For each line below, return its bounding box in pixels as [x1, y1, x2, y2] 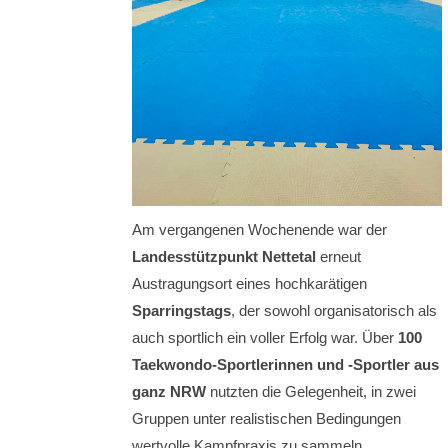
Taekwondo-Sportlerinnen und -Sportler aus [132, 356, 439, 374]
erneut [316, 248, 361, 266]
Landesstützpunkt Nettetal [132, 248, 316, 266]
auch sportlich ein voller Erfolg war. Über [132, 329, 398, 347]
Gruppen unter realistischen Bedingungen [132, 410, 401, 428]
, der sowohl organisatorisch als [231, 302, 437, 320]
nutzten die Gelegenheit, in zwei [206, 383, 416, 401]
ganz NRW [132, 383, 206, 401]
